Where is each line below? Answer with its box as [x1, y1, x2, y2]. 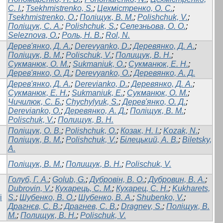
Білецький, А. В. [120, 135, 178, 144]
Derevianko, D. [75, 80, 127, 89]
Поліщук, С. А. [8, 22, 61, 31]
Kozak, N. [163, 126, 198, 135]
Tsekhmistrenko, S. [26, 4, 93, 13]
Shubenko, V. [136, 193, 184, 202]
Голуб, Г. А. [8, 175, 48, 184]
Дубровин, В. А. [148, 175, 205, 184]
